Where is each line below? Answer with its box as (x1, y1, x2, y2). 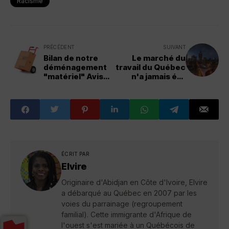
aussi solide (139, 81, 186, 91)
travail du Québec (116, 62, 186, 73)
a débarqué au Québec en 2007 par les (61, 189, 197, 198)
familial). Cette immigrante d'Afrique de (61, 210, 192, 219)
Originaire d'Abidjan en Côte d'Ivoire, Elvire (61, 178, 208, 187)
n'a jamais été (131, 72, 186, 82)
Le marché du (132, 53, 186, 63)
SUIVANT (164, 44, 186, 51)
